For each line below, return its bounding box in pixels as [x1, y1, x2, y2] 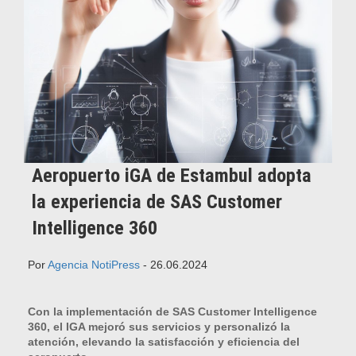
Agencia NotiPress [48, 258, 140, 272]
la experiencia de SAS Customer [32, 191, 282, 214]
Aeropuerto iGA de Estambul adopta [32, 164, 311, 188]
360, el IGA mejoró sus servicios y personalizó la [28, 320, 290, 334]
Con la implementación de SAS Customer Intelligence [28, 305, 317, 319]
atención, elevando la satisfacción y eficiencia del [28, 335, 300, 349]
